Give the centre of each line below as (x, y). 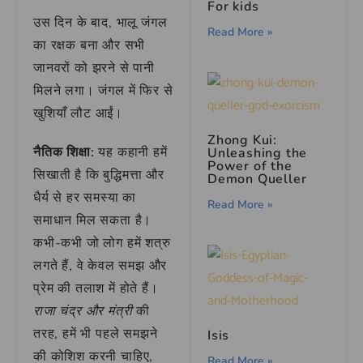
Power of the (250, 166)
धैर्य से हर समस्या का (85, 198)
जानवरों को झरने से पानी (94, 68)
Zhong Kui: (243, 140)
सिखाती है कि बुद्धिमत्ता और (99, 175)
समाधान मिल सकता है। (93, 220)
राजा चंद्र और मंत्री (83, 311)
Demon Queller (257, 179)
